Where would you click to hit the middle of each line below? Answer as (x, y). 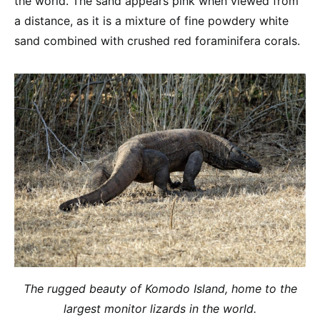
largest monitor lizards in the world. (160, 309)
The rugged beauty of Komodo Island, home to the (160, 289)
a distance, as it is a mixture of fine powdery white (151, 20)
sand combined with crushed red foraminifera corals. (157, 40)
